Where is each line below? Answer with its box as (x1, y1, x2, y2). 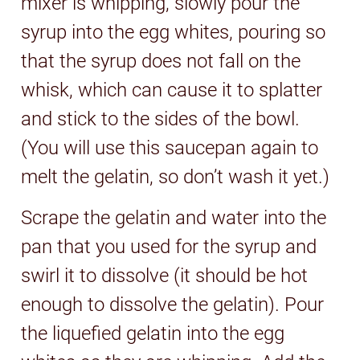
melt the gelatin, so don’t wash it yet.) (21, 165, 330, 188)
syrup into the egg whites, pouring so (21, 20, 326, 43)
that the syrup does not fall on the (21, 49, 301, 72)
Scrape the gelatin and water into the (21, 206, 327, 229)
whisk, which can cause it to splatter (21, 78, 323, 101)
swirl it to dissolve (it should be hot (21, 264, 309, 287)
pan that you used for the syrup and (21, 235, 317, 258)
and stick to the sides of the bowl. (21, 107, 301, 130)
